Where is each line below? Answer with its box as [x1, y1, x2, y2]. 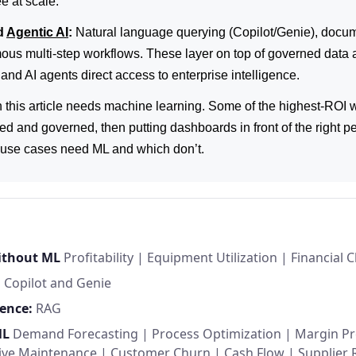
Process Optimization [152, 324, 281, 342]
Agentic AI [6, 25, 68, 39]
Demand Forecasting [13, 324, 138, 342]
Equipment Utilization [147, 248, 277, 266]
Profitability [64, 248, 133, 266]
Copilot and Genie [4, 273, 111, 292]
